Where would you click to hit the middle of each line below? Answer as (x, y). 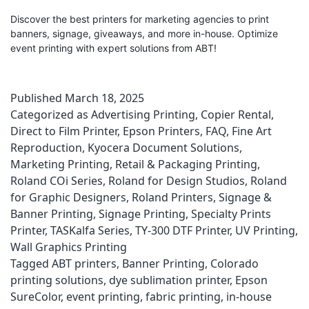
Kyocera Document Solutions (163, 148)
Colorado (235, 263)
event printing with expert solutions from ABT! (113, 48)
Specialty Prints (231, 214)
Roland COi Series (57, 181)
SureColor (36, 297)
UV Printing (265, 230)
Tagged (31, 263)
